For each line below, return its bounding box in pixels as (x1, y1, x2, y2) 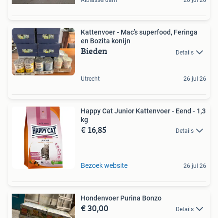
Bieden (81, 44, 108, 58)
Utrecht (81, 75, 100, 82)
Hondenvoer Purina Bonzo (81, 194, 162, 202)
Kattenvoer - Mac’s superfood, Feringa (81, 28, 198, 36)
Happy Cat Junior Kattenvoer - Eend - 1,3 (81, 107, 206, 115)
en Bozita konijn (81, 37, 130, 45)
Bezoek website (81, 161, 127, 169)
